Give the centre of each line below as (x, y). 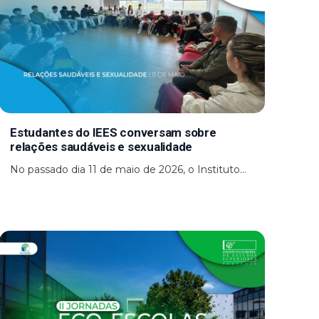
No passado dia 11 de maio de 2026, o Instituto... (129, 169)
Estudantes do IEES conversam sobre (113, 132)
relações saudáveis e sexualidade (103, 146)
